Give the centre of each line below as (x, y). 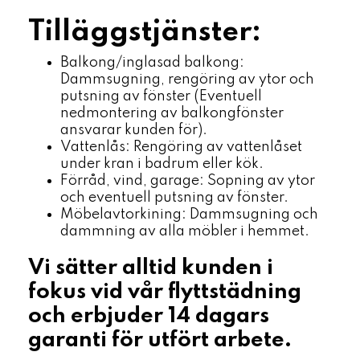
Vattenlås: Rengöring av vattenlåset (181, 147)
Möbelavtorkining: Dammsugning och (189, 215)
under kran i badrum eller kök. (162, 164)
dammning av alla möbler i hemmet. (185, 231)
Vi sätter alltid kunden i (151, 268)
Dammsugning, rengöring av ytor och (187, 80)
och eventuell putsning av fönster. (174, 198)
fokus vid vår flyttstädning (165, 292)
